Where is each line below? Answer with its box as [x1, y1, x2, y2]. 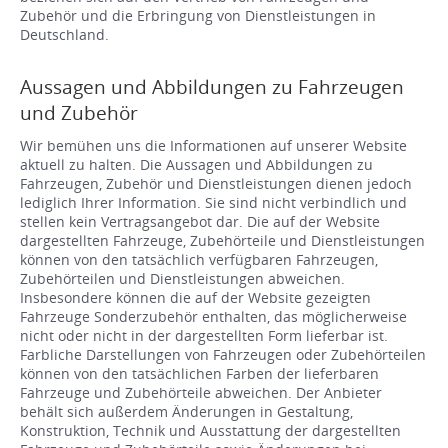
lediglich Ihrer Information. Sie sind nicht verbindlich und [20, 193, 407, 213]
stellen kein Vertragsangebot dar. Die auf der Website [20, 212, 380, 232]
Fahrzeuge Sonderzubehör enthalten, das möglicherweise [20, 307, 407, 327]
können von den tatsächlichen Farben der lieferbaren [20, 364, 379, 384]
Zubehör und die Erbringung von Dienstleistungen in [20, 6, 376, 26]
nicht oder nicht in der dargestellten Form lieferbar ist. [20, 326, 388, 346]
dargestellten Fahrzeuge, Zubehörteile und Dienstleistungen [20, 231, 425, 251]
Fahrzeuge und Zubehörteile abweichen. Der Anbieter [20, 383, 382, 403]
